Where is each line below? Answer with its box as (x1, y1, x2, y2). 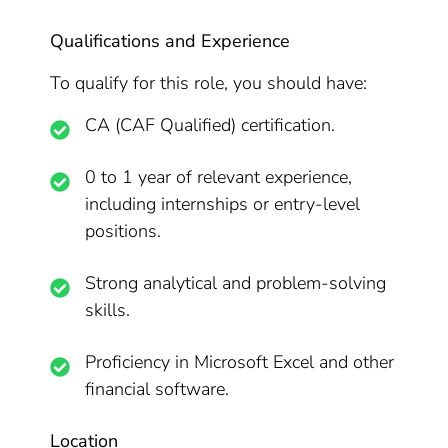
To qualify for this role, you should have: (50, 71, 368, 95)
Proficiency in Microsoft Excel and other (85, 350, 395, 374)
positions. (85, 219, 162, 243)
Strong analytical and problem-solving (85, 271, 387, 295)
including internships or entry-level (85, 192, 361, 216)
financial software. (85, 377, 230, 401)
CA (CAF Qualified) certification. (85, 113, 336, 137)
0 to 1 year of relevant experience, (85, 165, 353, 189)
